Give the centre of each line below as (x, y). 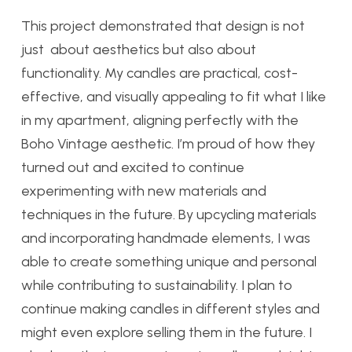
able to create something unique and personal (169, 261)
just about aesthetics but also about (139, 49)
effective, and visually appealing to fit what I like (174, 96)
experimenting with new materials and (144, 191)
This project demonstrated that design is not (163, 26)
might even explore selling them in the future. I (167, 332)
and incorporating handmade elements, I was (166, 238)
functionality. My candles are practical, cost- (159, 73)
